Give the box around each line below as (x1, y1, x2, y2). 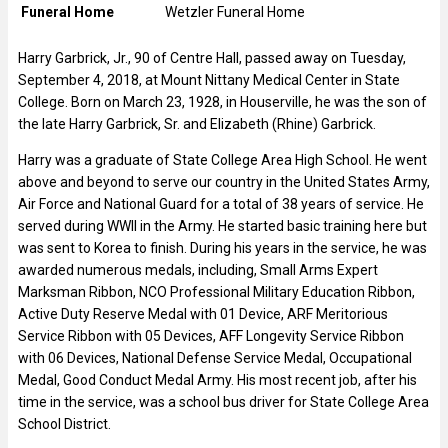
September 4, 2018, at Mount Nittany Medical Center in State (18, 71, 400, 88)
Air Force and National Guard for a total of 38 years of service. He (18, 195, 424, 212)
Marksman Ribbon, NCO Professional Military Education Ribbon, (18, 283, 415, 300)
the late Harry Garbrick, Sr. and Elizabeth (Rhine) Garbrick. (18, 115, 376, 132)
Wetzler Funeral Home (165, 3, 305, 20)
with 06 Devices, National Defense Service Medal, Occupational (18, 349, 412, 366)
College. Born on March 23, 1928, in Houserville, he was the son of (18, 93, 427, 110)
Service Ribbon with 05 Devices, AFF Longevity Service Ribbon (18, 327, 404, 344)
